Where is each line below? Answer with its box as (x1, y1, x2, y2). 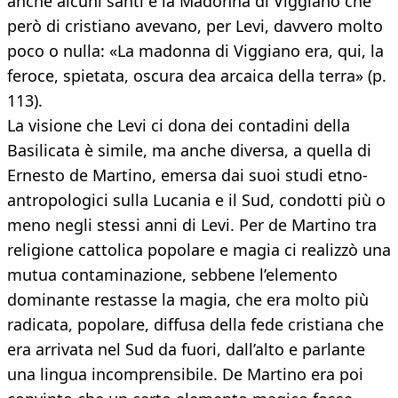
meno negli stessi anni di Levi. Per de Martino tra (7, 214, 377, 236)
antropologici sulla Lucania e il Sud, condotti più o (7, 189, 386, 211)
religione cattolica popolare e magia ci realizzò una (7, 239, 391, 261)
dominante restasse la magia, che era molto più (7, 289, 369, 311)
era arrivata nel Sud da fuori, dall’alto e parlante (7, 338, 365, 361)
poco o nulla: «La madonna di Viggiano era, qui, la (7, 40, 384, 62)
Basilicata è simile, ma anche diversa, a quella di (7, 139, 371, 162)
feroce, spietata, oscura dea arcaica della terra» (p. (7, 65, 386, 87)
